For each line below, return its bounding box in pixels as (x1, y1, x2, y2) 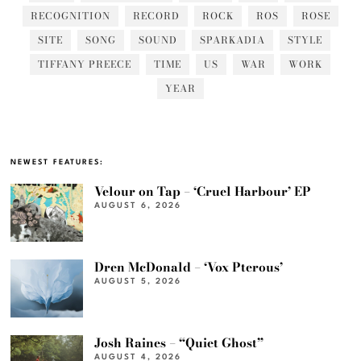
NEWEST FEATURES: (10, 159, 105, 167)
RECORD (132, 8, 180, 24)
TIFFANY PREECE (38, 56, 132, 73)
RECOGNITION (30, 8, 110, 24)
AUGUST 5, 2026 (94, 277, 182, 286)
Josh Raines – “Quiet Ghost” (94, 334, 264, 353)
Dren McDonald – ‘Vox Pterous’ (94, 258, 284, 277)
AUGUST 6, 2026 (94, 201, 182, 210)
